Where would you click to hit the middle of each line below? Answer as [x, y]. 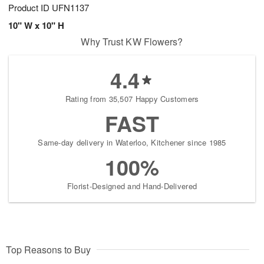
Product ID [30, 8]
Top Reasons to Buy [48, 250]
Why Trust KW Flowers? [132, 42]
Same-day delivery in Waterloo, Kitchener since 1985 [132, 143]
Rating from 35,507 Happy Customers [132, 99]
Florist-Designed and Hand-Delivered [132, 186]
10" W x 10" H [36, 26]
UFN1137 [70, 8]
